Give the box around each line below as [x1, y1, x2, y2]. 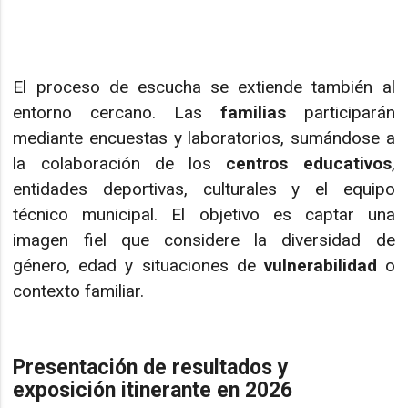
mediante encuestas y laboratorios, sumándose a [13, 127, 395, 148]
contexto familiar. [13, 280, 145, 301]
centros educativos [226, 152, 392, 174]
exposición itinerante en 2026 [13, 378, 293, 403]
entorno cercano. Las [13, 101, 220, 123]
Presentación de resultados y [13, 355, 290, 381]
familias [219, 101, 286, 123]
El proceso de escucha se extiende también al [13, 76, 395, 97]
